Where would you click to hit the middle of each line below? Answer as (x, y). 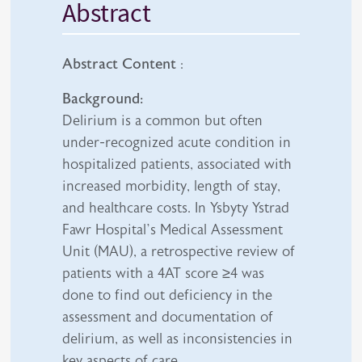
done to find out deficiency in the (168, 295)
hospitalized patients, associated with (177, 164)
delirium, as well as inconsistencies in (178, 338)
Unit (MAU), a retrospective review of (179, 251)
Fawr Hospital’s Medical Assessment (173, 229)
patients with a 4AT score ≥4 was (164, 273)
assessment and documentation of (168, 316)
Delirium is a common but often (163, 120)
